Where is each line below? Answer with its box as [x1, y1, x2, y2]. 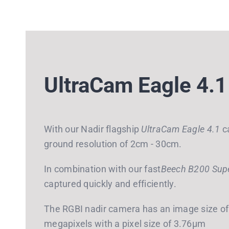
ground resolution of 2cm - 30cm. [44, 139, 182, 149]
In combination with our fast [44, 164, 161, 174]
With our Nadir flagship [44, 124, 142, 134]
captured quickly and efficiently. [44, 178, 176, 189]
